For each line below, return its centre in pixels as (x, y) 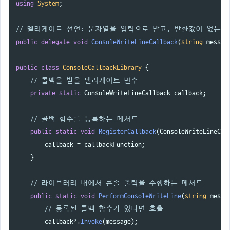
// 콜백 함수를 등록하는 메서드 (84, 119)
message (119, 221)
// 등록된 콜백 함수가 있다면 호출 (104, 208)
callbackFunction (113, 144)
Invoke (92, 221)
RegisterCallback (128, 131)
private (43, 93)
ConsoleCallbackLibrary (102, 67)
